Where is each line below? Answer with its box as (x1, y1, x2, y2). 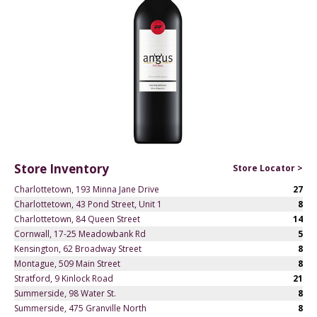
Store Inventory (14, 161, 109, 178)
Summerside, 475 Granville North (14, 301, 146, 314)
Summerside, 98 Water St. (14, 287, 116, 299)
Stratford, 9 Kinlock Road (14, 272, 113, 284)
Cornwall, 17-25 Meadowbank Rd (14, 227, 146, 240)
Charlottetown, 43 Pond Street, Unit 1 (14, 197, 162, 210)
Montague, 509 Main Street (14, 257, 120, 270)
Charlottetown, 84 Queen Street (14, 212, 140, 225)
